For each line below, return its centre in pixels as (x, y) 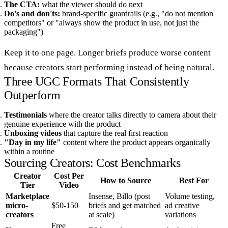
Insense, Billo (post (119, 196)
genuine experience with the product (62, 124)
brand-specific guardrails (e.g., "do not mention (137, 13)
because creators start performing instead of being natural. (109, 67)
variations (180, 214)
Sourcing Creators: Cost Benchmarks (92, 163)
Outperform (32, 95)
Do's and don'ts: (32, 13)
